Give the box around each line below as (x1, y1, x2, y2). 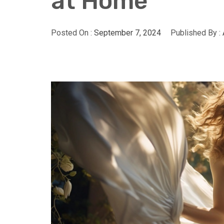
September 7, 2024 (94, 28, 161, 37)
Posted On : (51, 28, 94, 37)
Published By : (168, 28, 222, 37)
